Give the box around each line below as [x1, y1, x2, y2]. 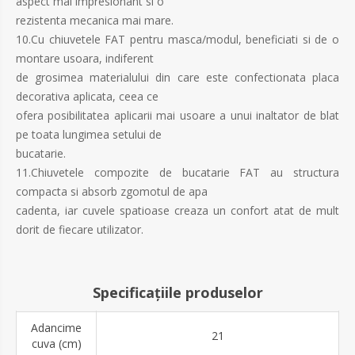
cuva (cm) [31, 336, 82, 352]
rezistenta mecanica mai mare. [16, 13, 174, 29]
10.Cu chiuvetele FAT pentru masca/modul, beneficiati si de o [16, 32, 339, 48]
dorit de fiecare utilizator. [16, 222, 143, 238]
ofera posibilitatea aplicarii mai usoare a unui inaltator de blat [16, 108, 339, 124]
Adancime [31, 320, 82, 336]
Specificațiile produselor [92, 283, 263, 303]
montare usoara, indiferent [16, 51, 154, 67]
